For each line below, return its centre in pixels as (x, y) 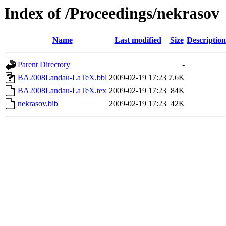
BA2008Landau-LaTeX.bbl (62, 78)
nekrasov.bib (38, 104)
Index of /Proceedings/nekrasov (112, 13)
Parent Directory (44, 65)
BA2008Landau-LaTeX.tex (62, 91)
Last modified (138, 40)
